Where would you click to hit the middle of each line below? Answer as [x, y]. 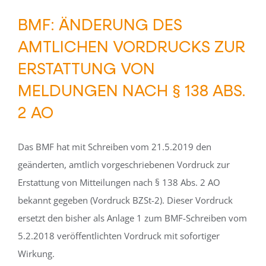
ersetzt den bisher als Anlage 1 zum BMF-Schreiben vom [132, 218]
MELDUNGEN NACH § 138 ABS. [132, 90]
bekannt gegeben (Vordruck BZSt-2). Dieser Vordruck [125, 200]
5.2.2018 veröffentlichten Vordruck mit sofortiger [119, 236]
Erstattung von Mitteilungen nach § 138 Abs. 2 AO [119, 182]
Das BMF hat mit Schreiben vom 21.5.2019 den [115, 147]
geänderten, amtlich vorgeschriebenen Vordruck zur [124, 164]
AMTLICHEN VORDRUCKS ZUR [132, 46]
